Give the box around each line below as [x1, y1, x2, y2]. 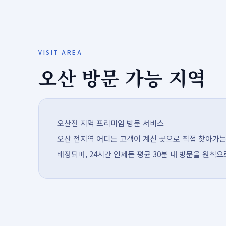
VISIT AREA [38, 48, 83, 56]
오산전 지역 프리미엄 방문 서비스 [57, 117, 164, 128]
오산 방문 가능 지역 [38, 64, 206, 91]
